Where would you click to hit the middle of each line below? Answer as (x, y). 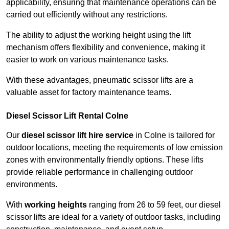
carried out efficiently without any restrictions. (87, 15)
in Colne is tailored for (174, 135)
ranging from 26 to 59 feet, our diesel (154, 205)
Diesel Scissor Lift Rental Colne (67, 116)
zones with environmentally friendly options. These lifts (105, 160)
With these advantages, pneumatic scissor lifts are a (100, 80)
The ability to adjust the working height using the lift (98, 35)
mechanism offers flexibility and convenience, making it (106, 48)
